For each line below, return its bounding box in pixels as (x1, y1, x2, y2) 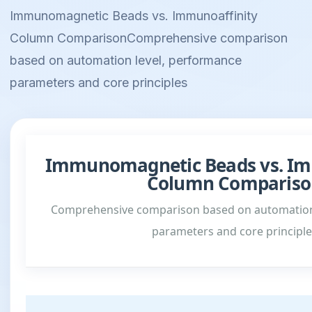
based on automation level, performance (10, 53, 242, 68)
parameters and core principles (10, 75, 187, 90)
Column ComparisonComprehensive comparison (10, 31, 288, 45)
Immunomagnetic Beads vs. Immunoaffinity (10, 8, 258, 23)
